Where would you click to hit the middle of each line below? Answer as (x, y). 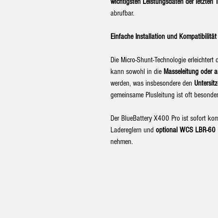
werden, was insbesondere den (152, 83)
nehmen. (122, 142)
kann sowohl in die (137, 72)
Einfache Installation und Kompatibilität (163, 37)
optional (167, 130)
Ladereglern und (133, 130)
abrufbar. (122, 13)
